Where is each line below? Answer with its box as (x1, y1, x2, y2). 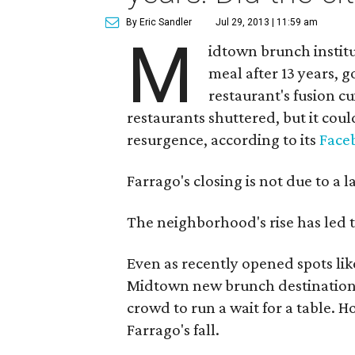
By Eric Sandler (126, 17, 192, 28)
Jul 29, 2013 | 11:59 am (216, 17, 318, 28)
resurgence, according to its (127, 130, 319, 149)
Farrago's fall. (127, 320, 219, 339)
